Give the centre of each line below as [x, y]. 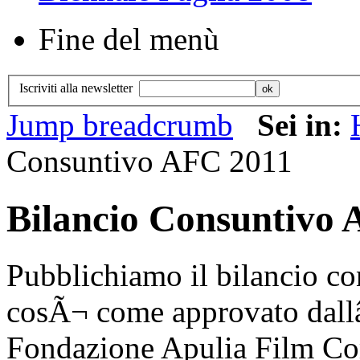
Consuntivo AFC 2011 [149, 162]
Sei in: [304, 125]
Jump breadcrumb [120, 125]
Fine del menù [129, 39]
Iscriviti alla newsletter [79, 88]
